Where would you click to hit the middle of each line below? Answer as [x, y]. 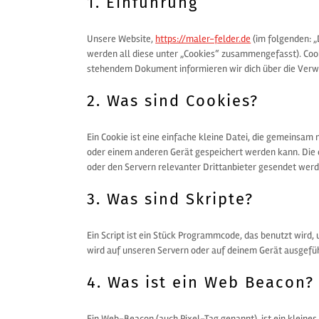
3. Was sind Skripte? [171, 199]
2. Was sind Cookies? [173, 101]
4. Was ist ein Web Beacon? [201, 282]
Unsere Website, [121, 39]
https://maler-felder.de [203, 39]
